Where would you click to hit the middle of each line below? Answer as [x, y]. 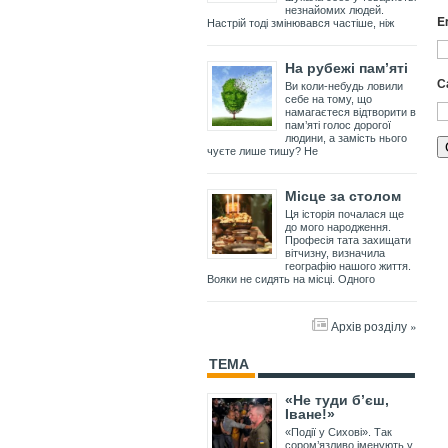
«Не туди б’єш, [337, 400]
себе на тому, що [328, 99]
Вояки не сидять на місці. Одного [291, 279]
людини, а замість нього [346, 138]
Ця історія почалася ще [344, 214]
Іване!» [310, 414]
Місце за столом [343, 196]
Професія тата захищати [348, 240]
